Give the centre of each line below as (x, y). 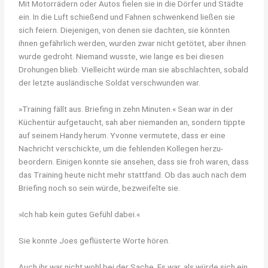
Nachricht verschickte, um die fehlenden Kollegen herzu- (121, 149)
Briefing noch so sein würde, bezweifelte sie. (100, 188)
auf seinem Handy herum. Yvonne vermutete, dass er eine (122, 135)
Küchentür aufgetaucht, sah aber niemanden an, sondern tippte (132, 122)
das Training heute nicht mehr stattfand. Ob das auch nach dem (133, 175)
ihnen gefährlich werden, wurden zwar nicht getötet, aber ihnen (133, 43)
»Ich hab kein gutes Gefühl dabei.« (80, 214)
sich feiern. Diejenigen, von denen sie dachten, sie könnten (124, 30)
